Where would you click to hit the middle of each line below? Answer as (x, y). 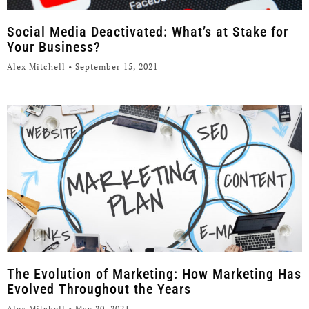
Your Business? (54, 47)
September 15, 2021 (115, 67)
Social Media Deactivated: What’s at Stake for (148, 32)
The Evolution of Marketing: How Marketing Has (154, 274)
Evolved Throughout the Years (99, 289)
